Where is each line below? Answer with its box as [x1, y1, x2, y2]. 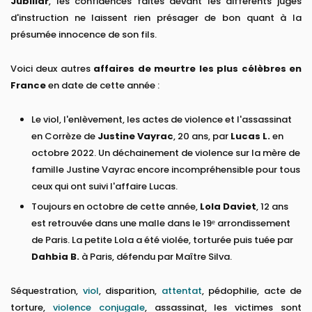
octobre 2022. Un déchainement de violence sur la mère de [31, 146, 300, 160]
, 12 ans [256, 200, 288, 214]
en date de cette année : [46, 79, 159, 93]
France [10, 79, 46, 93]
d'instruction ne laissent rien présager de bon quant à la [10, 11, 302, 25]
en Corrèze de [31, 130, 97, 143]
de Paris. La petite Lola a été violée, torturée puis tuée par [31, 233, 293, 247]
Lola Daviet [200, 200, 256, 214]
